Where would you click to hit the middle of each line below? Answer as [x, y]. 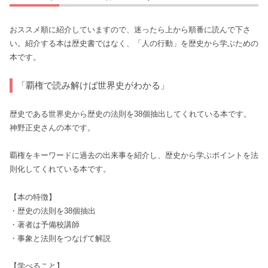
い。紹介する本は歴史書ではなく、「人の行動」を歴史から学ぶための [134, 44]
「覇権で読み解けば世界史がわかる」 [93, 85]
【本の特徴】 [33, 197]
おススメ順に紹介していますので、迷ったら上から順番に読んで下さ [130, 30]
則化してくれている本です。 [60, 169]
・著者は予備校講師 [45, 224]
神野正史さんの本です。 [52, 127]
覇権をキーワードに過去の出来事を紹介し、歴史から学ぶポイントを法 [134, 156]
